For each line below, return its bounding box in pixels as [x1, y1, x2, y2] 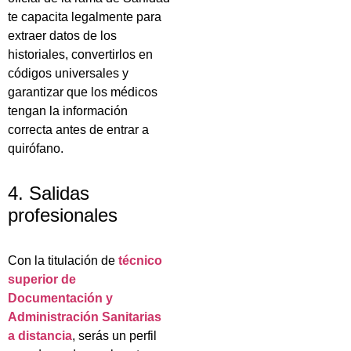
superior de [8, 273, 76, 287]
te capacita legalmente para [8, 9, 161, 24]
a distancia [8, 329, 72, 343]
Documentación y [8, 291, 113, 306]
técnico [118, 254, 162, 268]
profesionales [8, 204, 118, 226]
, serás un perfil [72, 329, 157, 343]
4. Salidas [8, 183, 89, 204]
